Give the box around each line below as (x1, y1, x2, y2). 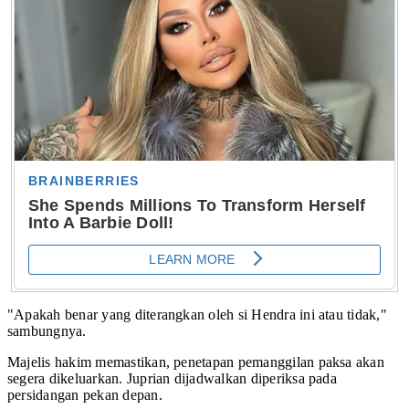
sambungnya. (7, 322, 87, 339)
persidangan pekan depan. (7, 386, 163, 403)
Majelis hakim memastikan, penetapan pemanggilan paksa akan (7, 353, 384, 370)
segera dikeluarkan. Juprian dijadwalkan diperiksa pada (7, 370, 337, 386)
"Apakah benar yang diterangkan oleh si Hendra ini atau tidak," (7, 306, 387, 322)
